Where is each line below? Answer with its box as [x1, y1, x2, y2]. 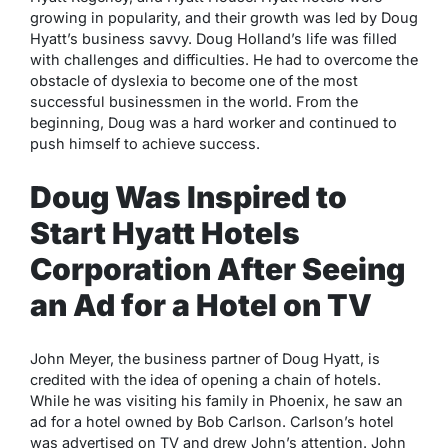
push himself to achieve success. [30, 134, 260, 152]
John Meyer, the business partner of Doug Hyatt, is [30, 349, 380, 367]
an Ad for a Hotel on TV [30, 286, 372, 323]
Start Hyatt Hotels [30, 214, 300, 251]
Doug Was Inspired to [30, 178, 347, 215]
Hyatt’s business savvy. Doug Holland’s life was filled [30, 29, 397, 47]
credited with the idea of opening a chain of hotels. [30, 370, 381, 388]
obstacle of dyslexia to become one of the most [30, 71, 358, 89]
